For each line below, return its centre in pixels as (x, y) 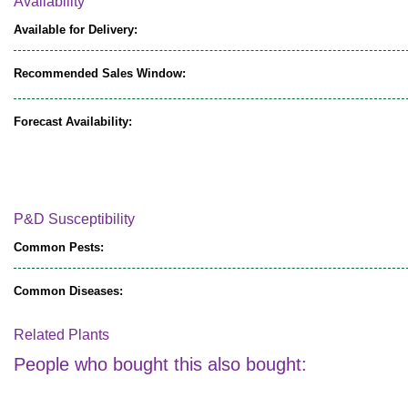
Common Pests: (59, 247)
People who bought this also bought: (160, 364)
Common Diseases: (68, 291)
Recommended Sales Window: (100, 74)
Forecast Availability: (73, 122)
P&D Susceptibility (74, 219)
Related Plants (61, 335)
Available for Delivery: (76, 30)
